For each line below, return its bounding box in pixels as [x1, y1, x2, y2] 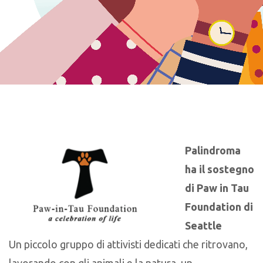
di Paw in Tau [185, 182, 249, 194]
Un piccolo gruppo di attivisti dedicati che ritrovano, [9, 238, 248, 251]
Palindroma [185, 144, 241, 157]
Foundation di [185, 201, 253, 213]
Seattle [185, 220, 222, 232]
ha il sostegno [185, 163, 254, 176]
